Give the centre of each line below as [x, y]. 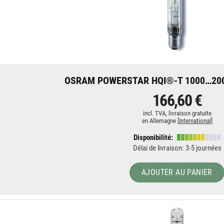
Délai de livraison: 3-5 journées [177, 148]
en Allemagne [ [160, 121]
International [195, 121]
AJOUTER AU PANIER [177, 172]
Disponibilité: [154, 137]
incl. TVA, [155, 113]
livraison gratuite [190, 113]
